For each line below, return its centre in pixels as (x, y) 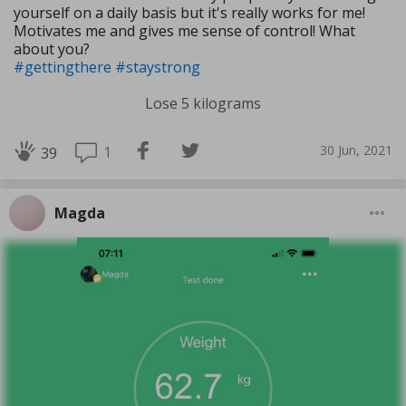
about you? (52, 48)
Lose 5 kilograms (203, 103)
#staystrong (158, 67)
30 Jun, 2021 (356, 150)
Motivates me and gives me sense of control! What (184, 30)
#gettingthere (64, 67)
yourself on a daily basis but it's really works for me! (189, 12)
